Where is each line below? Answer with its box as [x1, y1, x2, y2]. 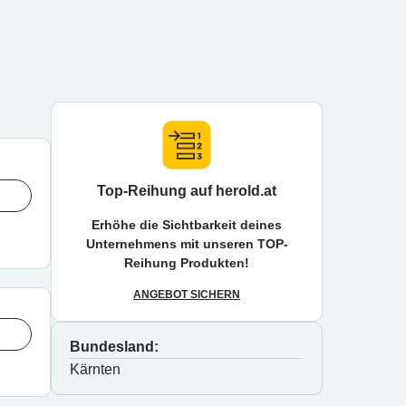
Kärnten [70, 362, 121, 377]
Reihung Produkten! [124, 256, 249, 270]
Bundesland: [70, 339, 159, 354]
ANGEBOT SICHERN [133, 288, 240, 301]
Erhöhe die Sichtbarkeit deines [92, 217, 282, 232]
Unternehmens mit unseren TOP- [85, 237, 288, 251]
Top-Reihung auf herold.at [97, 183, 276, 198]
